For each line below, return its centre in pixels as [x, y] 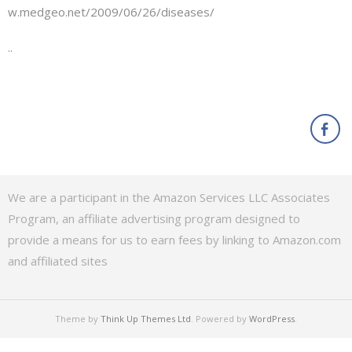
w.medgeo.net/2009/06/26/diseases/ [111, 11]
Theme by [78, 318]
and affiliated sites [58, 260]
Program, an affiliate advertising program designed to [154, 218]
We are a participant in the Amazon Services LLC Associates [169, 197]
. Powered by [220, 318]
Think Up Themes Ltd [146, 318]
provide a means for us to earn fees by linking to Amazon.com [174, 239]
